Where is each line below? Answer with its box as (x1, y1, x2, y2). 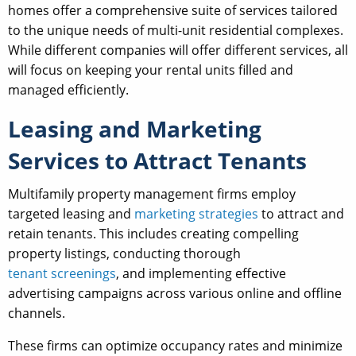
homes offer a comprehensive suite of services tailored (8, 2, 338, 20)
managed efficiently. (8, 81, 129, 99)
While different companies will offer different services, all (8, 41, 348, 60)
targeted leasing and (8, 205, 134, 223)
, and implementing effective (116, 265, 286, 283)
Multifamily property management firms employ (8, 185, 296, 203)
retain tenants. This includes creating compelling (8, 225, 299, 243)
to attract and (258, 205, 344, 223)
